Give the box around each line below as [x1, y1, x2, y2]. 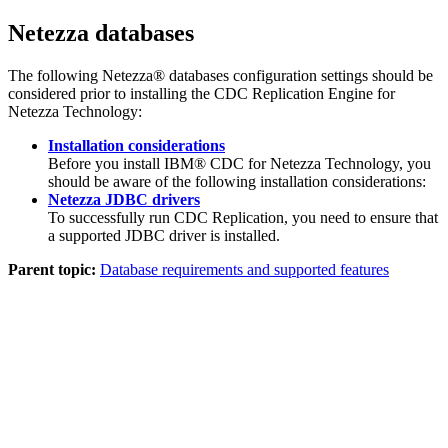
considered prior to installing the [8, 84, 214, 102]
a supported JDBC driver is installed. [48, 226, 280, 244]
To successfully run [48, 208, 174, 226]
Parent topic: [8, 260, 96, 278]
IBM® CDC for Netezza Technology [164, 154, 399, 172]
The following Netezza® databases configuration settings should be [8, 66, 433, 84]
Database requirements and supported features [100, 260, 389, 278]
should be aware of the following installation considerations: [48, 172, 426, 190]
